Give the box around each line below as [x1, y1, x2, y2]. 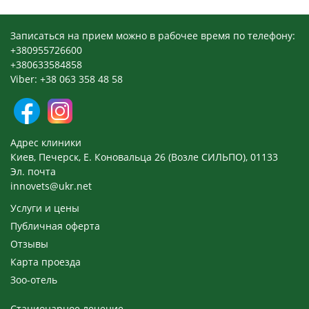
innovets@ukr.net [10, 179, 92, 192]
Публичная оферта [10, 219, 100, 232]
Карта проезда [10, 255, 81, 268]
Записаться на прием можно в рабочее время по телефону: [10, 29, 295, 43]
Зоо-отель [10, 272, 57, 286]
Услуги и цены [10, 201, 79, 215]
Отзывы [10, 237, 48, 250]
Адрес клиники [10, 135, 81, 149]
